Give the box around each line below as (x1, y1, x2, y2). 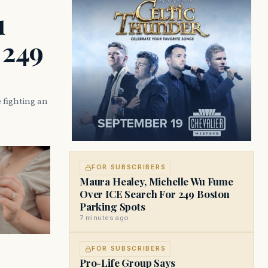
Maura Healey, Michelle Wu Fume (80, 175, 233, 188)
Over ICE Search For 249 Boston (80, 187, 230, 200)
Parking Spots (80, 200, 145, 213)
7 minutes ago (80, 214, 129, 222)
